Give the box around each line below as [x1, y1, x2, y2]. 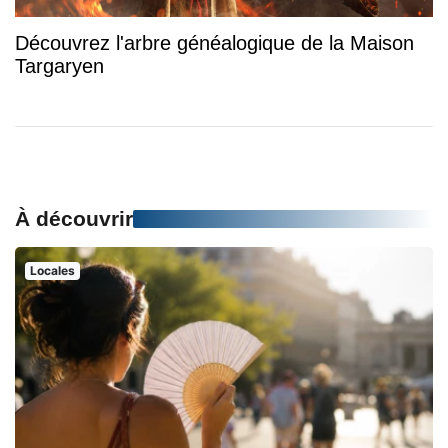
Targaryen [15, 54, 104, 77]
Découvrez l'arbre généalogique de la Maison [15, 31, 414, 54]
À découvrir [15, 206, 133, 230]
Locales [29, 262, 75, 278]
